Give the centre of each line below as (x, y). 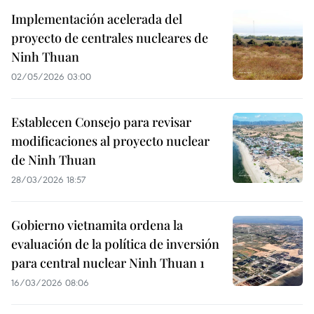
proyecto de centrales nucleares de (110, 38)
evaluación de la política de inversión (115, 244)
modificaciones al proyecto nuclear (110, 141)
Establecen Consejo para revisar (101, 122)
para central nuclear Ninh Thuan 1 (108, 263)
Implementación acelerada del (97, 19)
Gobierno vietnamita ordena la (97, 225)
